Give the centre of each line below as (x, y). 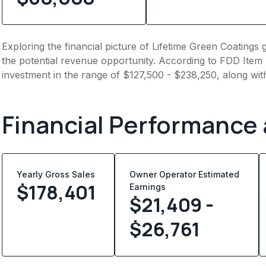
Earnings (148, 186)
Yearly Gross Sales (58, 174)
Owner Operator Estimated (185, 174)
